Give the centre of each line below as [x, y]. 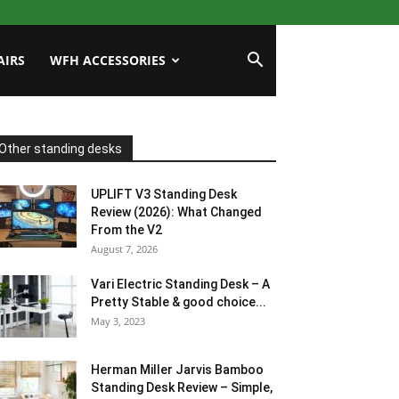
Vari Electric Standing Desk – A [180, 284]
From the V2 [126, 230]
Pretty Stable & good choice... [179, 302]
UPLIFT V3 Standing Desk [164, 194]
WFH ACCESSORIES [108, 60]
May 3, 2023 [118, 321]
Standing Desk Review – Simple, [182, 387]
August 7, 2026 [124, 249]
